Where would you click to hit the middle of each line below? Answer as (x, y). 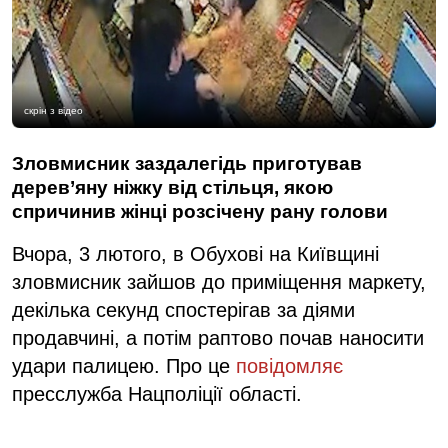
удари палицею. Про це (124, 365)
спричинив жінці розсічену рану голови (200, 211)
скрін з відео (53, 110)
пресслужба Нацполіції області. (157, 393)
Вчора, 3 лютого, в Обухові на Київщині (195, 253)
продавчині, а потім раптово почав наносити (218, 337)
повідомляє (289, 365)
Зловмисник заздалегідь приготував (187, 163)
